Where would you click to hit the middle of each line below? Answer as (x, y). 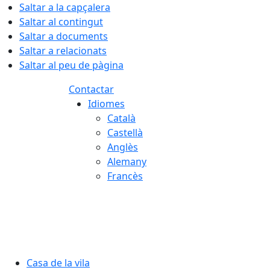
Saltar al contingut (61, 22)
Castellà (125, 133)
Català (121, 118)
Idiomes (106, 104)
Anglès (123, 147)
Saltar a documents (64, 36)
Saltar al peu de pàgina (71, 65)
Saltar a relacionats (63, 51)
